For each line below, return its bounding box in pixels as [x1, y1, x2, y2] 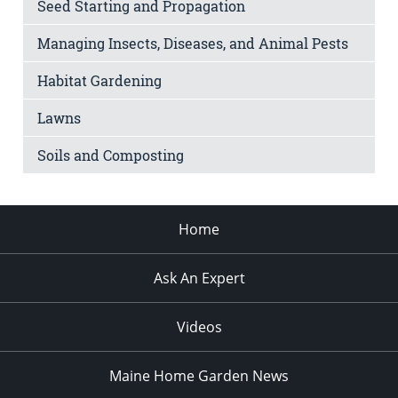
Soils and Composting [37, 145, 184, 164]
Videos [176, 316, 222, 337]
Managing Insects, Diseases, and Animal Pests [37, 33, 348, 52]
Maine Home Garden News [109, 365, 289, 386]
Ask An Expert [153, 267, 245, 288]
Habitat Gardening [37, 70, 162, 90]
